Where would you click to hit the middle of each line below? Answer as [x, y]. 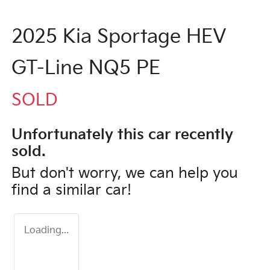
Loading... [46, 230]
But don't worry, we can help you [125, 173]
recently [202, 134]
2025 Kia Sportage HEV [119, 37]
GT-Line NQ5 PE [86, 68]
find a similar [58, 190]
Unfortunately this [80, 134]
